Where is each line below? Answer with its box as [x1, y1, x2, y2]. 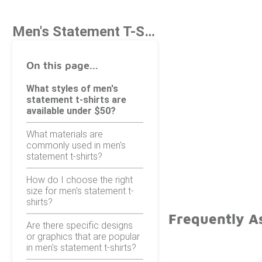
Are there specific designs [26, 219, 133, 231]
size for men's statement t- [26, 185, 134, 196]
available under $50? [26, 105, 116, 116]
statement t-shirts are [26, 94, 126, 105]
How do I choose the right [26, 174, 133, 185]
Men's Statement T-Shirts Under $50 [144, 23, 155, 40]
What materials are [26, 128, 103, 140]
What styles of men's [26, 82, 118, 94]
